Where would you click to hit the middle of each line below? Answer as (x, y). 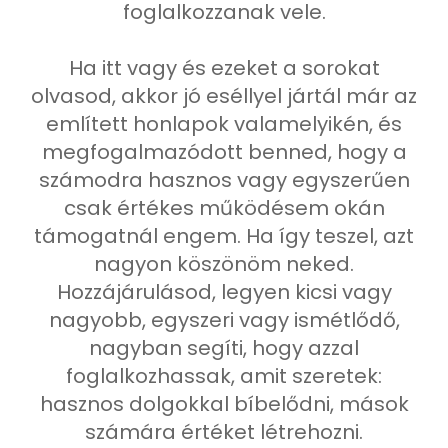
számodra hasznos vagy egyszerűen (224, 180)
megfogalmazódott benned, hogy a (224, 152)
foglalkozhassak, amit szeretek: (224, 376)
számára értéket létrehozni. (224, 432)
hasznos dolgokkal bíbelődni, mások (224, 404)
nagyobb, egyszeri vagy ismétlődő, (224, 320)
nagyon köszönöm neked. (224, 264)
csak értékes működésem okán (224, 208)
